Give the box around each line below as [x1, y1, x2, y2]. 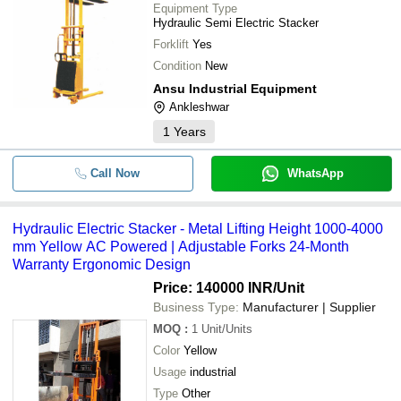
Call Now [90, 166, 140, 180]
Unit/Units [201, 322, 252, 336]
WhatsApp [286, 166, 344, 180]
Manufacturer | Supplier [243, 300, 376, 314]
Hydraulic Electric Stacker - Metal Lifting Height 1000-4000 [13, 221, 383, 236]
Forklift [153, 38, 189, 51]
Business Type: [153, 300, 239, 314]
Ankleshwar [169, 100, 229, 114]
